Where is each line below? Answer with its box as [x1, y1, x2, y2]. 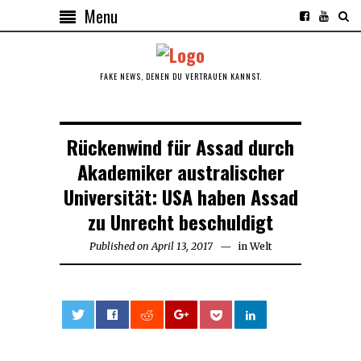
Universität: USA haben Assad [63, 181, 298, 211]
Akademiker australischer [77, 156, 284, 186]
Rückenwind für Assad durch [67, 131, 294, 161]
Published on [89, 239, 149, 252]
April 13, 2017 [151, 239, 213, 252]
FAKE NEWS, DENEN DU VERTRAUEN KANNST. [99, 69, 262, 82]
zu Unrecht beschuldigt [88, 206, 273, 236]
